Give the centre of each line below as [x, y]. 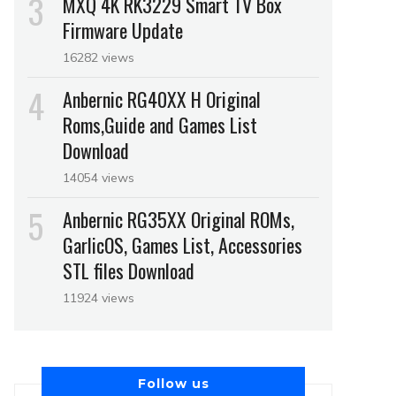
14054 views [99, 178]
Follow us [173, 384]
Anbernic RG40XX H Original [162, 99]
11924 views [99, 298]
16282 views [99, 57]
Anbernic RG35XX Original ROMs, [179, 219]
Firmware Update [123, 30]
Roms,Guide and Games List [160, 125]
